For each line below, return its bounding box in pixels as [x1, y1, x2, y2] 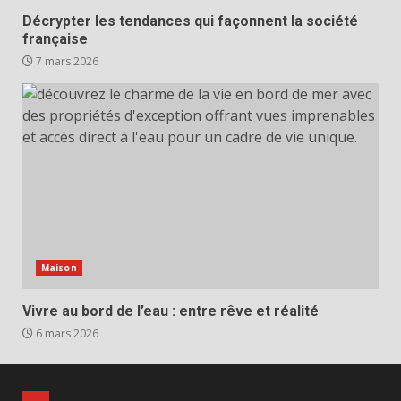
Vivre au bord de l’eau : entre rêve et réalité [22, 302, 319, 320]
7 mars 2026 [33, 53, 98, 69]
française [22, 30, 88, 47]
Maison [41, 260, 77, 274]
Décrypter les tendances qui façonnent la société [22, 12, 358, 30]
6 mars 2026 [33, 325, 98, 341]
